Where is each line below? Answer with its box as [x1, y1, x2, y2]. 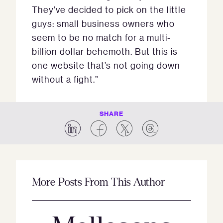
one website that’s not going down [32, 60, 180, 71]
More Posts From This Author [32, 176, 165, 188]
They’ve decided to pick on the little [32, 4, 186, 15]
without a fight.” [32, 74, 99, 85]
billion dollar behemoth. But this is [32, 46, 178, 57]
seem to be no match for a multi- [32, 32, 171, 43]
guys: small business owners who [32, 18, 175, 29]
